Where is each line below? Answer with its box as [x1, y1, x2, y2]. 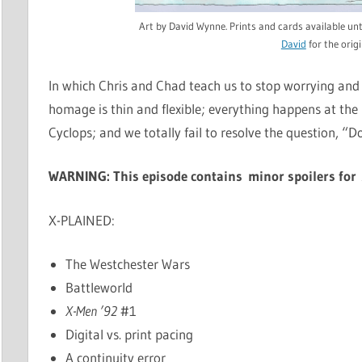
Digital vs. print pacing [65, 326, 194, 343]
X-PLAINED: [48, 211, 116, 229]
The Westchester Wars [65, 255, 191, 273]
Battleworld [65, 279, 133, 297]
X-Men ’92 [65, 302, 118, 320]
